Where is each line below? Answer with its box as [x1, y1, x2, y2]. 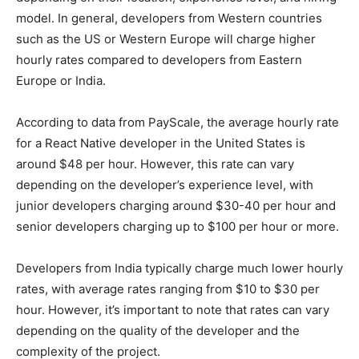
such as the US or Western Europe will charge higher [16, 30, 316, 46]
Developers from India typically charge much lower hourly [16, 260, 343, 276]
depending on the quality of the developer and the [16, 322, 300, 338]
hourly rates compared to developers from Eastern [16, 51, 302, 67]
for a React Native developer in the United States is [16, 135, 305, 151]
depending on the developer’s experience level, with [16, 176, 313, 192]
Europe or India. [16, 72, 106, 88]
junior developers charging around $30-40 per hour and [16, 197, 336, 213]
